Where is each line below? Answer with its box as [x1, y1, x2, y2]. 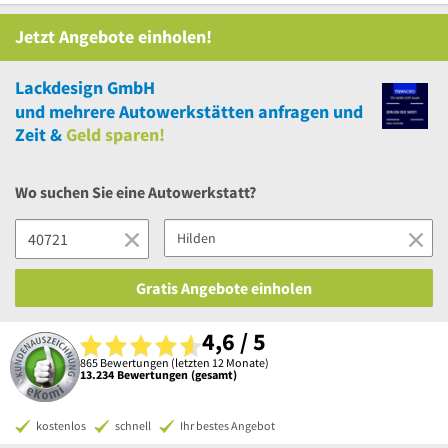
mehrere [49, 100, 115, 123]
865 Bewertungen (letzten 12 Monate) [80, 354, 269, 370]
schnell [115, 418, 151, 433]
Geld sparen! [66, 123, 165, 146]
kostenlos [36, 418, 86, 433]
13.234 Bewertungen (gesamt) [80, 366, 237, 382]
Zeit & [15, 123, 62, 146]
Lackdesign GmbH [15, 76, 155, 99]
